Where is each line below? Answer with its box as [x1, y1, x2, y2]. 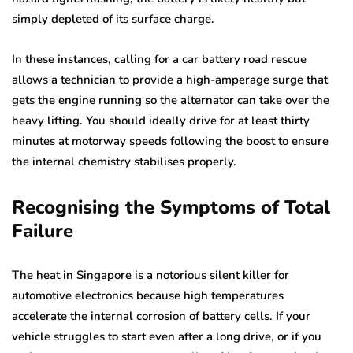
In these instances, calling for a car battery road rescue [12, 50, 307, 67]
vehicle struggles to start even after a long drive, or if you [12, 328, 321, 344]
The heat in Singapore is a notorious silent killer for [12, 266, 289, 283]
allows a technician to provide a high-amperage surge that [12, 71, 328, 87]
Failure [12, 217, 73, 243]
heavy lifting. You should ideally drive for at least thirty [12, 112, 310, 128]
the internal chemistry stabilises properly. [12, 153, 236, 169]
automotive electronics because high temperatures [12, 287, 284, 303]
